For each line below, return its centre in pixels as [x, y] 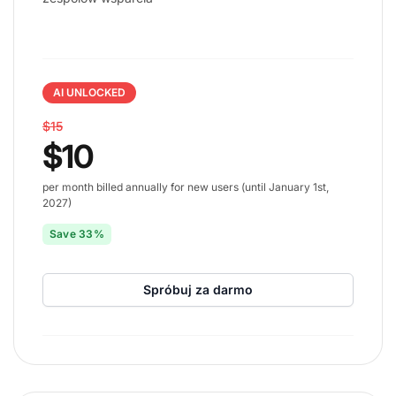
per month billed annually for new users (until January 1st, [186, 187]
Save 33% [77, 233]
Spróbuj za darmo [198, 289]
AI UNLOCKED [89, 92]
